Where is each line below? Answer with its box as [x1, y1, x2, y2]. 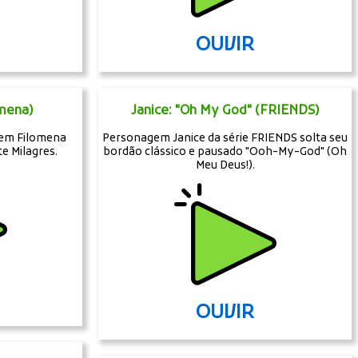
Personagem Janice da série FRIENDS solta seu [102, 131, 348, 145]
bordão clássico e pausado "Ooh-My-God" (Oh [103, 145, 347, 159]
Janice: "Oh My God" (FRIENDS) [130, 102, 320, 119]
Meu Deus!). [195, 158, 255, 173]
